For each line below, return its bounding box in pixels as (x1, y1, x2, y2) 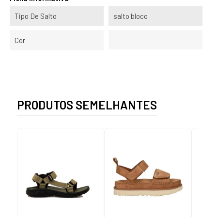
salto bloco (113, 12, 148, 21)
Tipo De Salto (15, 12, 57, 21)
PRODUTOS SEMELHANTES (17, 98, 157, 112)
